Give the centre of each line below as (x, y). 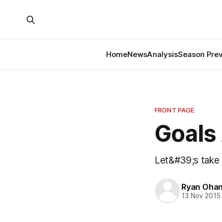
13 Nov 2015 (201, 195)
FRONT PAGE (175, 110)
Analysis (163, 54)
